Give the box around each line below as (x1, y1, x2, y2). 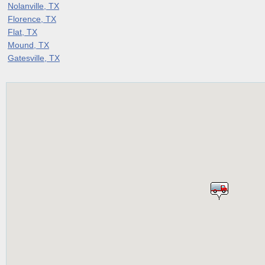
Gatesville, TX (8, 53, 60, 63)
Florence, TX (8, 14, 56, 24)
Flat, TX (8, 27, 37, 37)
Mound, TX (8, 40, 49, 50)
